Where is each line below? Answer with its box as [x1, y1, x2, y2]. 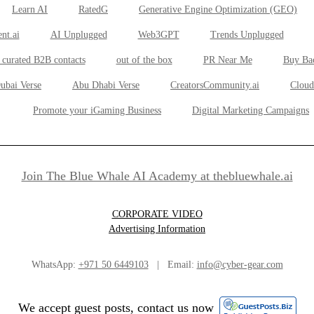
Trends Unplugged [210, 29, 284, 40]
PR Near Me [203, 55, 252, 65]
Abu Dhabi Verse [72, 80, 139, 90]
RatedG [78, 4, 108, 15]
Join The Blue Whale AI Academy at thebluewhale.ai [21, 169, 293, 183]
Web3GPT [137, 29, 179, 40]
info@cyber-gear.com [196, 259, 283, 270]
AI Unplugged [50, 29, 107, 40]
